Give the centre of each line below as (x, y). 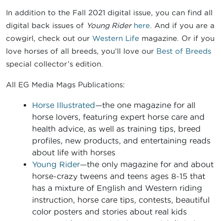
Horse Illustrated (64, 105)
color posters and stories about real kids (110, 212)
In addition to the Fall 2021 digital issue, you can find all (109, 13)
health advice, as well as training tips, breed (116, 129)
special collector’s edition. (55, 64)
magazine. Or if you (177, 38)
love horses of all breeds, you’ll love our (81, 51)
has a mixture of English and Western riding (117, 188)
